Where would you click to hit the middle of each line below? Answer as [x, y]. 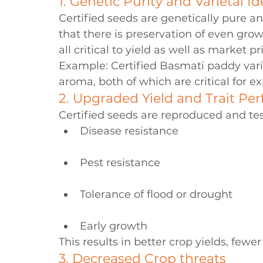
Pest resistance [120, 163]
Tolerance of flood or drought [156, 194]
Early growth [114, 226]
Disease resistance [129, 131]
